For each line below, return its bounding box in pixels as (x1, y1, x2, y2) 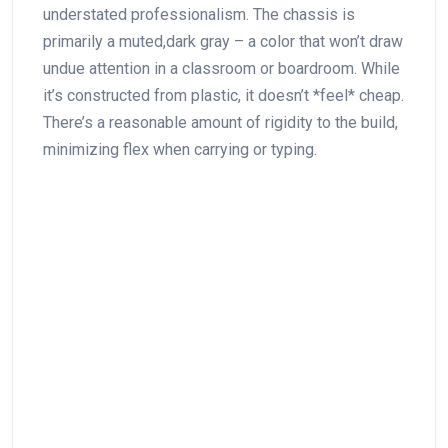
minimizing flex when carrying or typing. (43, 139, 317, 159)
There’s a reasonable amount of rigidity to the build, (43, 112, 398, 132)
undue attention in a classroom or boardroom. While (43, 58, 400, 78)
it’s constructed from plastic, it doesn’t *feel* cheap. (43, 85, 404, 105)
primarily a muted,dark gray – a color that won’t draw (43, 31, 403, 51)
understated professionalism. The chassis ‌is (43, 4, 355, 24)
